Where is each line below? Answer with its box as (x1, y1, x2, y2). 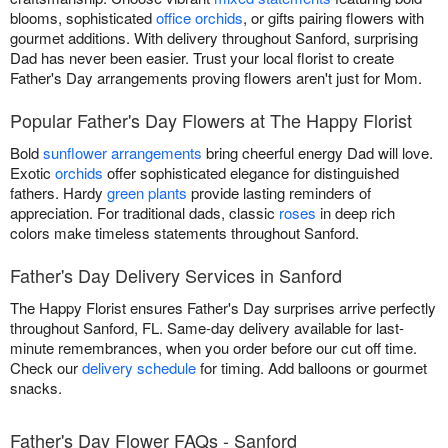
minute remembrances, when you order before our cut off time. (10, 337, 417, 359)
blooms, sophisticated (10, 7, 156, 29)
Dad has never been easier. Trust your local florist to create (10, 47, 394, 69)
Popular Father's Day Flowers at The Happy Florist (10, 107, 412, 134)
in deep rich (316, 202, 395, 224)
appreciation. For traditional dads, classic (10, 202, 279, 224)
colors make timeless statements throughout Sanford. (10, 222, 359, 244)
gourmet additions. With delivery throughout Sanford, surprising (10, 27, 418, 49)
